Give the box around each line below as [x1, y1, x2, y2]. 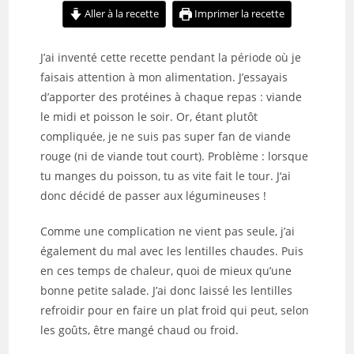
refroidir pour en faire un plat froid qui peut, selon [40, 303, 310, 318]
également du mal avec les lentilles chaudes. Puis [40, 243, 304, 259]
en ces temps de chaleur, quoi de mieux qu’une [40, 263, 292, 279]
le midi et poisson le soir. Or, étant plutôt [40, 109, 258, 125]
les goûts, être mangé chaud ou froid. [40, 322, 239, 338]
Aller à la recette [82, 7, 159, 21]
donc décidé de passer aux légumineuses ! [40, 188, 267, 204]
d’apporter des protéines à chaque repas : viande [40, 89, 303, 105]
